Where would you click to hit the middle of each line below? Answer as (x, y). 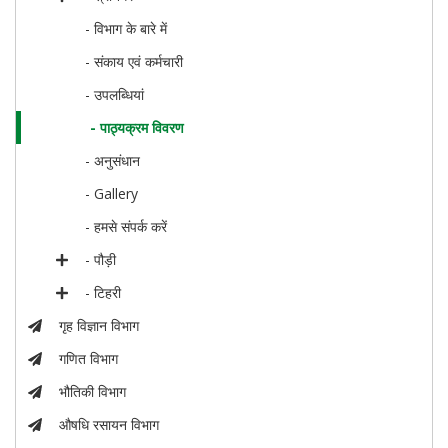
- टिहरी (103, 292)
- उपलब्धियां (115, 94)
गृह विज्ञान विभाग (99, 325)
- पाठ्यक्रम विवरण (136, 127)
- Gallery (112, 193)
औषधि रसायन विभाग (109, 424)
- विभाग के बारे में (126, 28)
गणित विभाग (89, 358)
